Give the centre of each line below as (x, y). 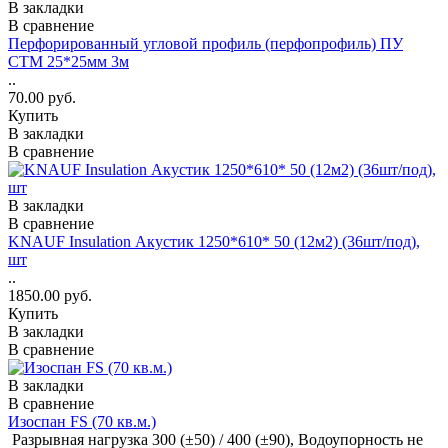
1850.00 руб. (50, 295)
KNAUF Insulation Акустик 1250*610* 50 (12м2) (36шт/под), (214, 241)
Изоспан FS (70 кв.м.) (82, 421)
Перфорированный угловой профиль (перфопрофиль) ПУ (205, 43)
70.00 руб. (42, 97)
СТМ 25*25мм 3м (68, 61)
